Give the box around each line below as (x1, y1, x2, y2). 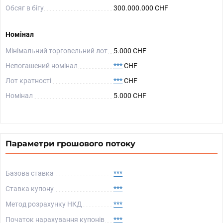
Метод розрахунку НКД (5, 200, 82, 208)
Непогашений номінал (5, 62, 78, 70)
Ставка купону (5, 185, 54, 193)
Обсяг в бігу (5, 4, 44, 12)
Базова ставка (5, 169, 54, 177)
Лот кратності (5, 77, 51, 85)
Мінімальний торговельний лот (5, 47, 108, 55)
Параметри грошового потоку (5, 139, 135, 148)
